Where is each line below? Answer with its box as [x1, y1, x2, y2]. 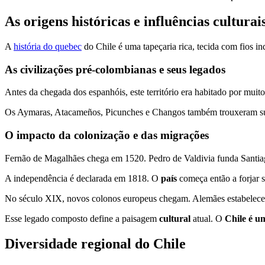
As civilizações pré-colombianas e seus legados [5, 63, 225, 76]
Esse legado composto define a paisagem [5, 213, 159, 224]
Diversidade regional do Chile [5, 235, 186, 251]
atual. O [190, 213, 225, 224]
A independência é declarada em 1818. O [5, 173, 161, 183]
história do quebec [14, 41, 82, 51]
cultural [159, 213, 190, 224]
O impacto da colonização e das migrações [5, 129, 209, 142]
